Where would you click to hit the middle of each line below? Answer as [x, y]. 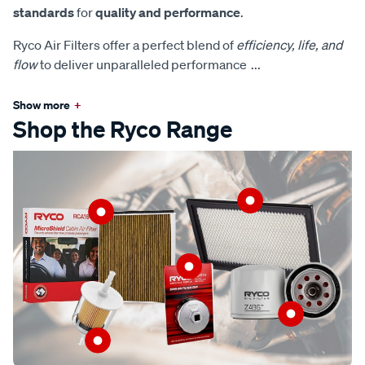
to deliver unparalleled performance [142, 64]
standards [44, 12]
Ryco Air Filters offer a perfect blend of [125, 44]
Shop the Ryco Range [123, 129]
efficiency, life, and [289, 44]
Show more [42, 104]
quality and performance [168, 12]
